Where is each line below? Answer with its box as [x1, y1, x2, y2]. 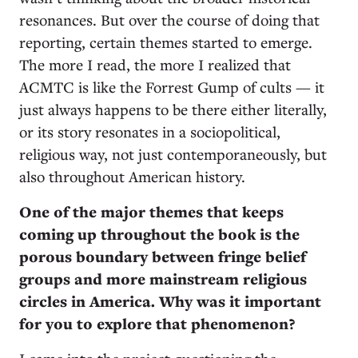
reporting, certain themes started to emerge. [19, 31, 312, 52]
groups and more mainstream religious [19, 268, 307, 289]
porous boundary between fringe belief [19, 245, 306, 267]
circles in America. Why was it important [19, 290, 321, 312]
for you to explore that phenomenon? [19, 312, 295, 334]
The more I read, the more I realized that [19, 54, 291, 74]
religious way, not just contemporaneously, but [19, 143, 327, 164]
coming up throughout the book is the [19, 223, 300, 245]
